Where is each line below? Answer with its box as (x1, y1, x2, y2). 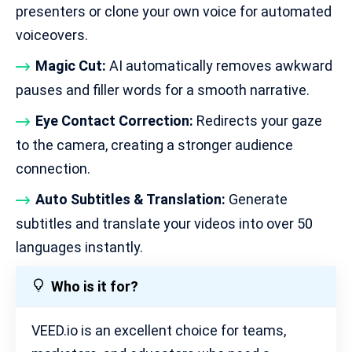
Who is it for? (51, 277, 138, 295)
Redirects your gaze (193, 112, 322, 129)
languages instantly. (16, 239, 143, 256)
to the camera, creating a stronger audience (16, 137, 293, 154)
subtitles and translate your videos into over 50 (16, 215, 313, 233)
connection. (16, 160, 90, 178)
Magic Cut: (35, 57, 106, 74)
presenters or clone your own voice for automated (16, 2, 332, 20)
